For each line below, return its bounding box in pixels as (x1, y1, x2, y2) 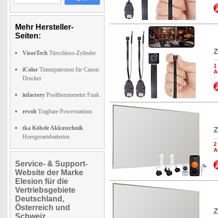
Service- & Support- (15, 160, 88, 168)
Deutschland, (15, 195, 64, 203)
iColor (22, 66, 38, 73)
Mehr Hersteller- (15, 23, 73, 31)
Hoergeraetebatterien (22, 133, 70, 140)
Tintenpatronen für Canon (38, 66, 99, 73)
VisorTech (22, 50, 48, 56)
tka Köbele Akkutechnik (22, 125, 83, 131)
